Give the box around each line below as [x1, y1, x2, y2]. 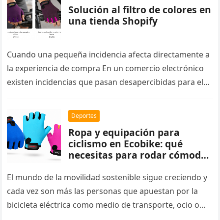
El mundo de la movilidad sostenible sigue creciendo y [7, 172, 208, 183]
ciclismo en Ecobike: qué [68, 137, 183, 151]
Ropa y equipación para [68, 126, 180, 139]
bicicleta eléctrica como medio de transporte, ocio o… [7, 199, 206, 211]
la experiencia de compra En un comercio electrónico [7, 63, 204, 74]
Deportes [71, 111, 97, 120]
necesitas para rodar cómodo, [68, 148, 210, 162]
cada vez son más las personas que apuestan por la [7, 186, 198, 197]
